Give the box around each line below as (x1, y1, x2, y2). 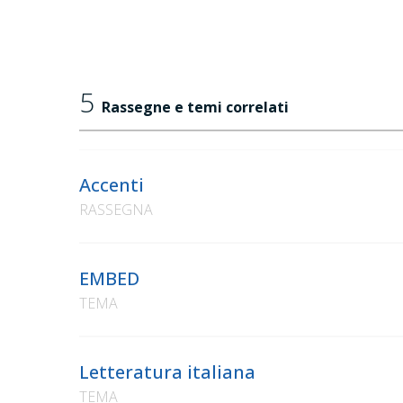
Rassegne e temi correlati (102, 97, 289, 118)
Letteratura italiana (79, 360, 255, 385)
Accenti (79, 173, 144, 198)
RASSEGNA (79, 200, 153, 220)
